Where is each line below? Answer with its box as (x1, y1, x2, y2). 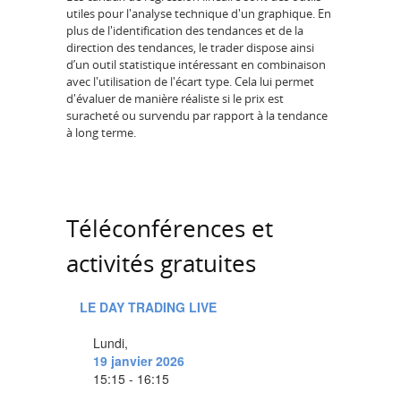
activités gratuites (66, 246, 256, 279)
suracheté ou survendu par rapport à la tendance (66, 107, 328, 124)
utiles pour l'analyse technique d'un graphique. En (66, 5, 331, 22)
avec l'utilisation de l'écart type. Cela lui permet (66, 73, 314, 90)
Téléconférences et (66, 211, 273, 244)
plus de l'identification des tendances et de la (66, 22, 303, 39)
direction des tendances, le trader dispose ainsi (66, 39, 314, 56)
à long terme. (66, 124, 136, 141)
